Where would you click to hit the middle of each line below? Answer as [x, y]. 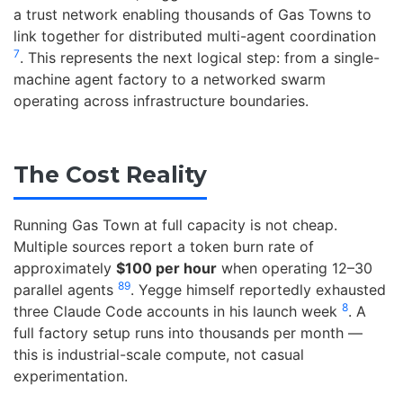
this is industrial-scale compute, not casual [159, 354]
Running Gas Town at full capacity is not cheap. [175, 224]
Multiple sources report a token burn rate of [164, 246]
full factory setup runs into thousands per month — [188, 332]
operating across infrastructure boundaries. [161, 101]
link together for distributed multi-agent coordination [195, 36]
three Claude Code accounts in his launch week [178, 311]
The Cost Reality [110, 175]
